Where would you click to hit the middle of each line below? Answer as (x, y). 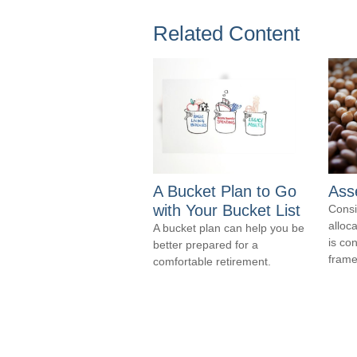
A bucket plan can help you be (229, 228)
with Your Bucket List (227, 210)
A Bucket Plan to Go (225, 191)
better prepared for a (206, 245)
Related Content (226, 33)
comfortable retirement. (212, 261)
